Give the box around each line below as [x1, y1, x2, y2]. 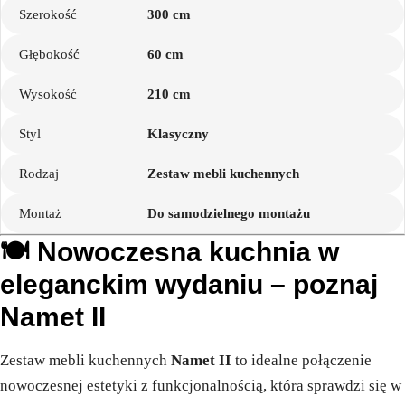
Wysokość [19, 87, 77, 102]
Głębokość [19, 47, 80, 62]
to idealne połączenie [231, 352, 372, 370]
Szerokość [19, 7, 77, 23]
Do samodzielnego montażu [147, 206, 311, 221]
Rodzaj [19, 166, 59, 182]
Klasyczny [147, 127, 210, 142]
